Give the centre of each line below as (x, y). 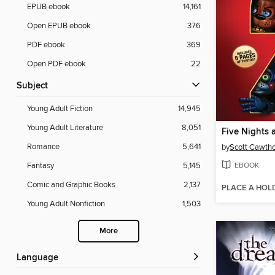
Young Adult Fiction (60, 109)
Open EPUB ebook (59, 26)
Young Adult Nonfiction (66, 204)
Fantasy (41, 166)
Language (40, 258)
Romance (43, 147)
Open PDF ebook (56, 64)
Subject (35, 86)
